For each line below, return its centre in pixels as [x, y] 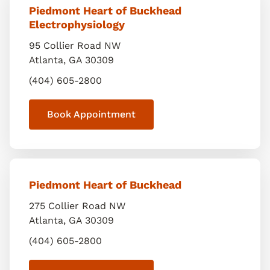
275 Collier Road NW [77, 206]
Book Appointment [91, 114]
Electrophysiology [77, 24]
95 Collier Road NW [75, 46]
